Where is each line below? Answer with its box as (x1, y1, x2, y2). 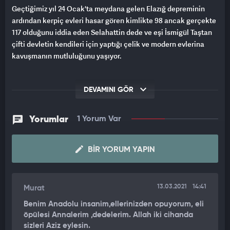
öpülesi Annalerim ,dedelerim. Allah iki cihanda (24, 211, 193, 219)
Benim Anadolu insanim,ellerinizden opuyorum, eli (24, 200, 204, 208)
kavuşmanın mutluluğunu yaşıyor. (12, 51, 121, 61)
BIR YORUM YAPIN (85, 146, 155, 155)
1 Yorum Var (77, 115, 121, 124)
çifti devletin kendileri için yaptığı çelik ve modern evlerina (12, 39, 204, 49)
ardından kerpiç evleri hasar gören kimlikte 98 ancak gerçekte (12, 15, 216, 26)
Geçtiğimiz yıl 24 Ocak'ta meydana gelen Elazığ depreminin (12, 4, 205, 14)
